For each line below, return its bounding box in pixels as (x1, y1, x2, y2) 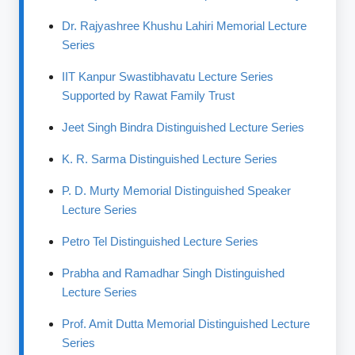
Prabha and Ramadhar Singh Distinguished (62, 266, 285, 280)
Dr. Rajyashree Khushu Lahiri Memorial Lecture (62, 19, 307, 32)
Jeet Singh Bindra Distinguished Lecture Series (62, 120, 305, 134)
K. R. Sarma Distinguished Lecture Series (62, 152, 278, 166)
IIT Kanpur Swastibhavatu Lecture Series (62, 70, 274, 83)
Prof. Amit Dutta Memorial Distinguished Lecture (62, 317, 311, 330)
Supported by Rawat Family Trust (62, 89, 235, 102)
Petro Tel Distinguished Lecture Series (62, 235, 259, 248)
